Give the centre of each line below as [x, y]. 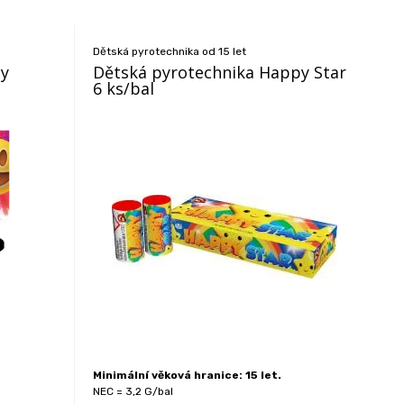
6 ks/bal [124, 88]
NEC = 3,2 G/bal [133, 391]
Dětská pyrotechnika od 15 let [170, 51]
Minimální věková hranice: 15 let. [188, 375]
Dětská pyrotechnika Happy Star [220, 72]
